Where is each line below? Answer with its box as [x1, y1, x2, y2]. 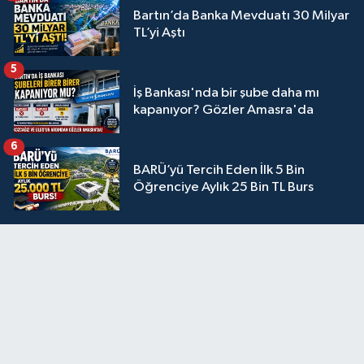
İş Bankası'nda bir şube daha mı [133, 85, 319, 100]
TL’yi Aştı [133, 25, 185, 40]
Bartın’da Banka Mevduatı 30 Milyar [133, 8, 349, 23]
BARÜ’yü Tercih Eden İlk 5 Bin [133, 162, 305, 177]
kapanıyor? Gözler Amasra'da [133, 102, 314, 117]
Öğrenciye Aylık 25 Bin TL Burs [133, 180, 314, 194]
